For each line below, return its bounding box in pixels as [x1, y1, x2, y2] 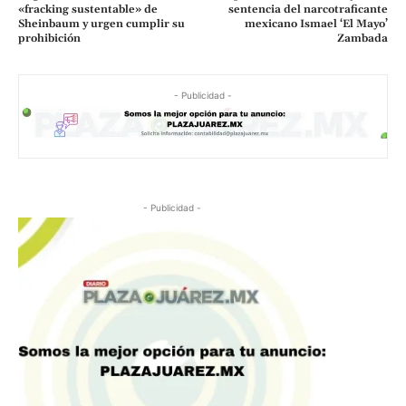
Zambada [336, 32, 388, 46]
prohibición [18, 32, 81, 46]
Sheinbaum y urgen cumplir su [18, 17, 185, 32]
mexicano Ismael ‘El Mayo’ [244, 17, 388, 32]
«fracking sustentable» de [18, 3, 158, 17]
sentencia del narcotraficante [227, 3, 388, 17]
